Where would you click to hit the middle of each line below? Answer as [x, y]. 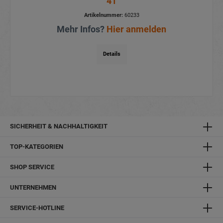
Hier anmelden [136, 29]
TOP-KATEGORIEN [37, 147]
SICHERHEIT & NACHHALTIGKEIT [59, 126]
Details [111, 54]
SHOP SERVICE [32, 167]
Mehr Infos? [82, 29]
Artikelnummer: [103, 15]
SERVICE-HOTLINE [37, 208]
